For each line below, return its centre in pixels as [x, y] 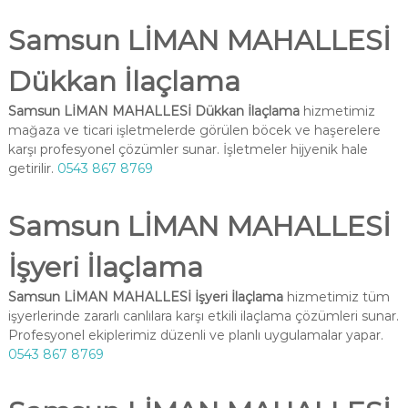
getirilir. [32, 168]
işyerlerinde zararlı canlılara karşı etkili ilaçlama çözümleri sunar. [203, 316]
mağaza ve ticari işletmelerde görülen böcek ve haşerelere [194, 130]
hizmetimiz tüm [336, 297]
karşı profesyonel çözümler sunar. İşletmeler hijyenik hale [188, 149]
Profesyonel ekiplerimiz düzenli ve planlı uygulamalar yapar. [195, 335]
